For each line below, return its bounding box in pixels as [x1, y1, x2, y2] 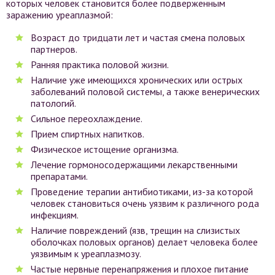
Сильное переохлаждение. [31, 112, 142, 125]
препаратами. [31, 170, 88, 182]
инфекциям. [31, 209, 79, 221]
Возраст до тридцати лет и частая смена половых [31, 31, 245, 44]
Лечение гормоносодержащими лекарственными [31, 158, 238, 171]
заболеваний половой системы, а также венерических [31, 85, 260, 98]
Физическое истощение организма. [31, 143, 179, 155]
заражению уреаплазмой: [6, 9, 113, 21]
